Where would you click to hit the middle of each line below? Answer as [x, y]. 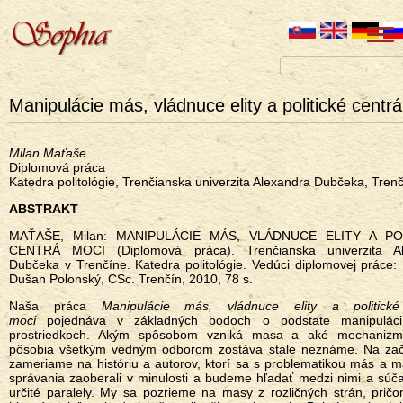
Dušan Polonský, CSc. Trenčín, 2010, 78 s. [131, 279]
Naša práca [48, 306]
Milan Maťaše [48, 153]
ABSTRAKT [44, 209]
